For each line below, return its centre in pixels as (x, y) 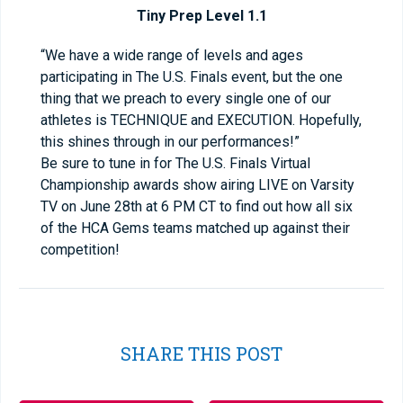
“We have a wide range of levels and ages (172, 55)
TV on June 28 (85, 206)
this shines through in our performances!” (170, 142)
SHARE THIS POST (201, 354)
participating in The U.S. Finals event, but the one (192, 77)
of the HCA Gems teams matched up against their (195, 228)
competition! (80, 250)
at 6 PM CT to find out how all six (247, 206)
